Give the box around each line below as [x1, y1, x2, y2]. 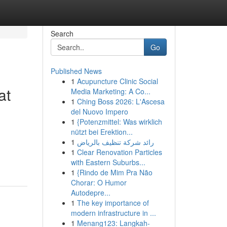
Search [50, 28, 73, 39]
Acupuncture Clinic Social [77, 76, 158, 86]
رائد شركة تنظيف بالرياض [77, 137, 154, 147]
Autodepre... [70, 187, 110, 198]
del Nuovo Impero [70, 106, 128, 117]
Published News [50, 66, 102, 76]
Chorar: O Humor [70, 177, 127, 187]
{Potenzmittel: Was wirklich [77, 117, 162, 127]
